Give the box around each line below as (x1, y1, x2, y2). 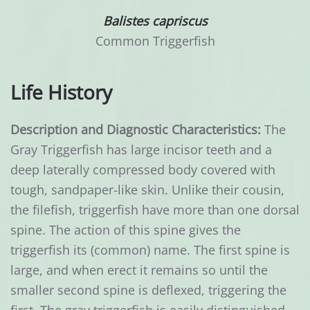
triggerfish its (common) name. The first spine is (10, 241, 290, 259)
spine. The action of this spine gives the (10, 221, 241, 239)
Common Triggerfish (95, 33, 215, 50)
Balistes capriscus (102, 12, 208, 30)
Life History (10, 79, 112, 106)
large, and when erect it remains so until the (10, 262, 268, 279)
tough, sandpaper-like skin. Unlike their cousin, (10, 181, 284, 199)
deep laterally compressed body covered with (10, 161, 275, 179)
